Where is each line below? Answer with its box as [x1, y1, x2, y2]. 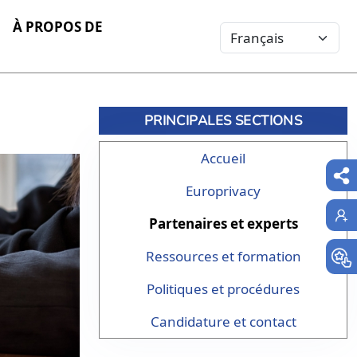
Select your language [219, 22, 353, 41]
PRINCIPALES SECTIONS [143, 112, 303, 130]
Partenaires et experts [148, 214, 298, 233]
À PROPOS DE [13, 17, 103, 36]
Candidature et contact [150, 312, 296, 331]
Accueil [201, 149, 245, 167]
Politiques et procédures [147, 280, 300, 298]
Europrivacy [186, 182, 261, 200]
